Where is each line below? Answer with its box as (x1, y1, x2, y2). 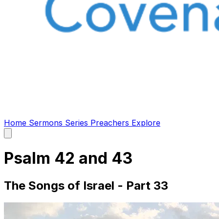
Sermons (29, 118, 65, 128)
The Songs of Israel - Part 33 (4, 178, 168, 193)
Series (65, 118, 90, 128)
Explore (131, 118, 160, 128)
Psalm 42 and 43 (4, 149, 132, 168)
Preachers (90, 118, 131, 128)
